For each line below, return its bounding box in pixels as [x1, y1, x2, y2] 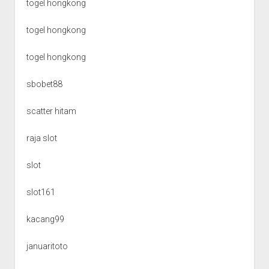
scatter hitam [26, 106, 76, 116]
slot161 [26, 187, 55, 197]
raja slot [26, 133, 57, 143]
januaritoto [26, 241, 68, 251]
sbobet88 [26, 79, 62, 89]
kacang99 [26, 214, 64, 224]
